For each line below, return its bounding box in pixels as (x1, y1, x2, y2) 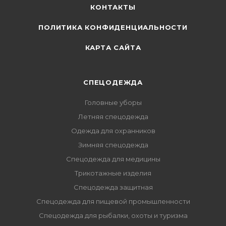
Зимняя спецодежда (78, 141, 148, 149)
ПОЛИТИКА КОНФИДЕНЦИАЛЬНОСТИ (38, 23, 188, 31)
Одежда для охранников (71, 127, 155, 135)
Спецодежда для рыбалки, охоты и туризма (38, 211, 188, 219)
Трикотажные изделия (75, 169, 151, 177)
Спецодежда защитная (73, 183, 153, 191)
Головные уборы (84, 98, 142, 106)
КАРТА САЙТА (85, 43, 141, 51)
